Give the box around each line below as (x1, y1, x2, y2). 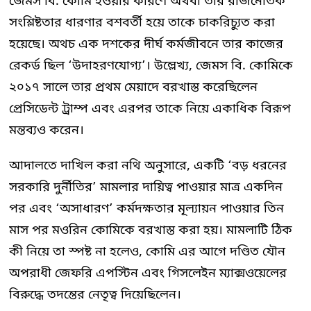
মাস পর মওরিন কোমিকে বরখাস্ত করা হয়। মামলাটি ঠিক (9, 221, 292, 239)
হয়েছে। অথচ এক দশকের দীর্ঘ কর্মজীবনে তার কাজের (9, 35, 283, 53)
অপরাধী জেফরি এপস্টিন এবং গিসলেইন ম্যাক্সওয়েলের (9, 264, 287, 282)
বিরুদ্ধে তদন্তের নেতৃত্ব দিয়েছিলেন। (9, 286, 181, 303)
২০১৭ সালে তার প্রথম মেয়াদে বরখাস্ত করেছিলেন (9, 78, 258, 96)
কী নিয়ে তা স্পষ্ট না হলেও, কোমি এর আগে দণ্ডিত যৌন (9, 243, 285, 260)
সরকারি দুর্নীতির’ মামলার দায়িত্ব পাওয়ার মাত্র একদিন (9, 178, 283, 196)
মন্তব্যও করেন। (9, 121, 84, 139)
